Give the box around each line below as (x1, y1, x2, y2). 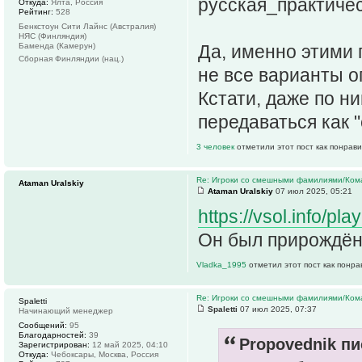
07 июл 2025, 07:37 (238, 304, 317, 314)
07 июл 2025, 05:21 (273, 186, 352, 196)
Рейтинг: (19, 6, 53, 16)
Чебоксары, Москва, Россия (48, 349, 158, 359)
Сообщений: (19, 320, 67, 330)
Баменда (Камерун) (19, 40, 95, 50)
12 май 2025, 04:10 (90, 339, 168, 349)
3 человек (196, 141, 237, 151)
